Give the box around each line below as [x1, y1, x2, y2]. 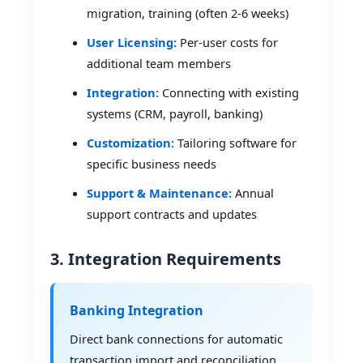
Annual [232, 184, 275, 201]
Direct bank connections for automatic [70, 330, 284, 347]
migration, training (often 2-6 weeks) [87, 4, 289, 21]
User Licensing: [87, 33, 177, 50]
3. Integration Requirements [50, 247, 282, 270]
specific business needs [87, 155, 217, 172]
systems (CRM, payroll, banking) [87, 105, 263, 122]
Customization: [87, 134, 175, 151]
